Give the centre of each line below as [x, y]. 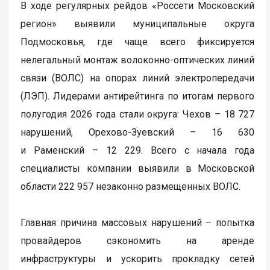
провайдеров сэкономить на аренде [138, 240]
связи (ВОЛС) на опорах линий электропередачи [138, 78]
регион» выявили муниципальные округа [138, 24]
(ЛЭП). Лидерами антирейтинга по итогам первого [138, 96]
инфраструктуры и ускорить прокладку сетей [138, 259]
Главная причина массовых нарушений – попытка [138, 222]
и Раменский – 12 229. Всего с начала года [138, 150]
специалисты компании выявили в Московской [138, 168]
